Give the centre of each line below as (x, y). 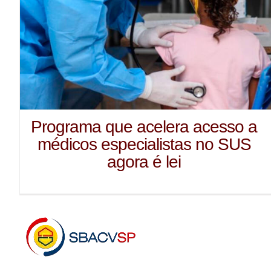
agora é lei (144, 162)
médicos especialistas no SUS (144, 145)
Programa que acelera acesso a (144, 127)
